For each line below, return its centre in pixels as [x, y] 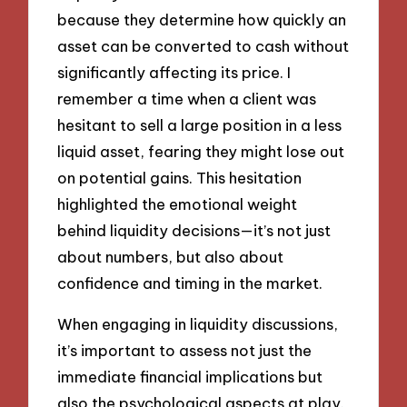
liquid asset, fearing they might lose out [201, 152]
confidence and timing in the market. [190, 283]
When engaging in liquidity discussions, [198, 323]
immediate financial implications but [190, 376]
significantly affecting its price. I [174, 73]
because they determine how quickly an [202, 20]
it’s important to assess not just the [185, 350]
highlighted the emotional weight [178, 204]
